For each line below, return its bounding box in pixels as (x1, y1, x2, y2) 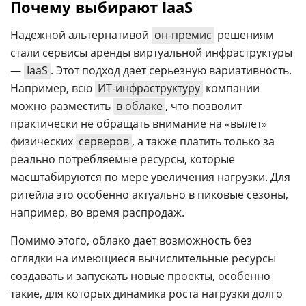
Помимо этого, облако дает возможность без (10, 233, 252, 248)
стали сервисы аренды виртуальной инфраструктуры (10, 45, 292, 60)
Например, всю (10, 81, 95, 96)
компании (203, 81, 260, 96)
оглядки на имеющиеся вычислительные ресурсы (10, 251, 276, 266)
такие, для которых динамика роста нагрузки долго (10, 286, 283, 301)
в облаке (116, 98, 163, 113)
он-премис (154, 27, 212, 42)
